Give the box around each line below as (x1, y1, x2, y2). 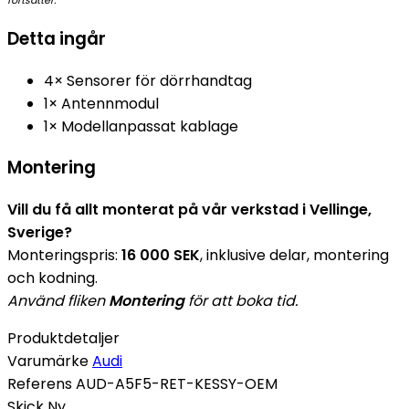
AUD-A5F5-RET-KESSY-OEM (76, 373, 278, 395)
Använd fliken (7, 290, 109, 312)
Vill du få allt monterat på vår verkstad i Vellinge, (7, 199, 372, 221)
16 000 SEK (121, 245, 200, 267)
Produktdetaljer (7, 328, 120, 350)
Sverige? (7, 222, 72, 244)
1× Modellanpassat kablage (44, 115, 238, 137)
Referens (7, 373, 76, 395)
